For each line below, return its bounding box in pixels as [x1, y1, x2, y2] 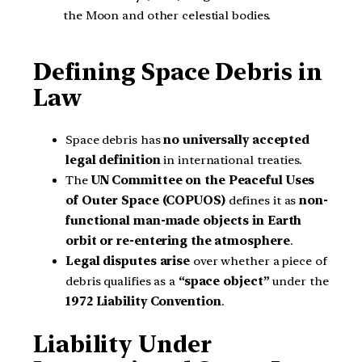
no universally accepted [163, 132, 310, 147]
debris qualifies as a [65, 273, 179, 288]
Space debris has [65, 132, 164, 147]
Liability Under [33, 330, 212, 358]
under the [269, 273, 329, 288]
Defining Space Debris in [33, 58, 322, 86]
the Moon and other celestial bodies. [63, 7, 271, 23]
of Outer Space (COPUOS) [65, 192, 225, 208]
